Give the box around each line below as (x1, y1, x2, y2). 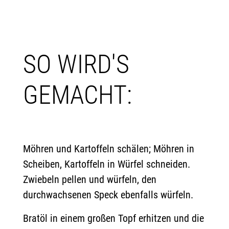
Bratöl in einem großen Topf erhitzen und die (23, 212, 204, 224)
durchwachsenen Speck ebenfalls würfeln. (23, 189, 193, 201)
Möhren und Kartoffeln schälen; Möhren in (23, 143, 194, 155)
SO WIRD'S (23, 50, 129, 79)
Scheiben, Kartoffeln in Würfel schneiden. (23, 158, 190, 170)
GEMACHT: (23, 80, 132, 110)
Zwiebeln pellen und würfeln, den (23, 173, 156, 186)
